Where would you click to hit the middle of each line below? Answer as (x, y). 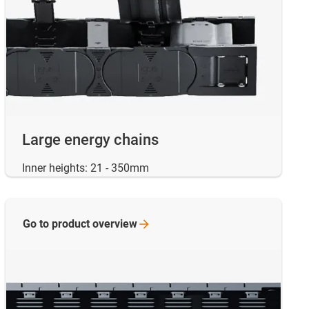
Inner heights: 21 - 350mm (86, 168)
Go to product (58, 224)
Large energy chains (90, 140)
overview (115, 224)
